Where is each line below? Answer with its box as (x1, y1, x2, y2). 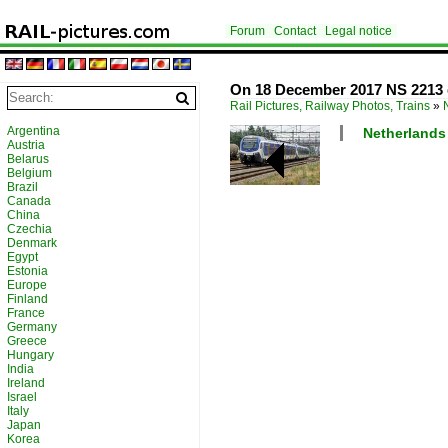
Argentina (7, 124, 60, 138)
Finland (7, 292, 48, 306)
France (7, 306, 45, 320)
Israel (7, 390, 37, 404)
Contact (274, 24, 316, 38)
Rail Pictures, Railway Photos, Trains (230, 99, 430, 113)
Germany (7, 320, 57, 334)
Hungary (7, 348, 54, 362)
